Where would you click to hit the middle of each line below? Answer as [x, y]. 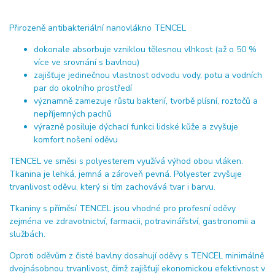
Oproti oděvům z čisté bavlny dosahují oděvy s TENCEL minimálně [137, 256]
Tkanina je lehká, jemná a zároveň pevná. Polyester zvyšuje [126, 174]
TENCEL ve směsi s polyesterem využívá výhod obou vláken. [126, 161]
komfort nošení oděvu [76, 140]
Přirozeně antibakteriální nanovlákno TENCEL [98, 28]
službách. [27, 234]
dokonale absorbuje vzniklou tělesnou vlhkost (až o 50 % [145, 50]
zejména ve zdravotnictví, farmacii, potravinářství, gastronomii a [132, 222]
